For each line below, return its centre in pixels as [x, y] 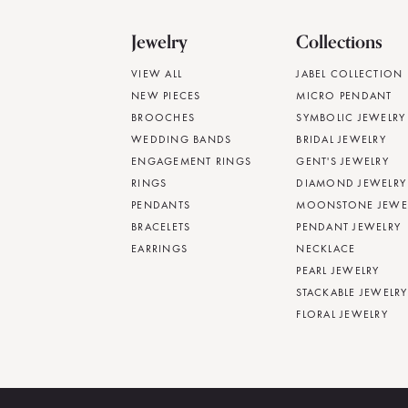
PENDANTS [161, 205]
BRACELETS [161, 227]
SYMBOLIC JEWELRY [351, 118]
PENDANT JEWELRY [349, 227]
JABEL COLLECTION [350, 74]
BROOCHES [163, 118]
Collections [340, 42]
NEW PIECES [166, 96]
